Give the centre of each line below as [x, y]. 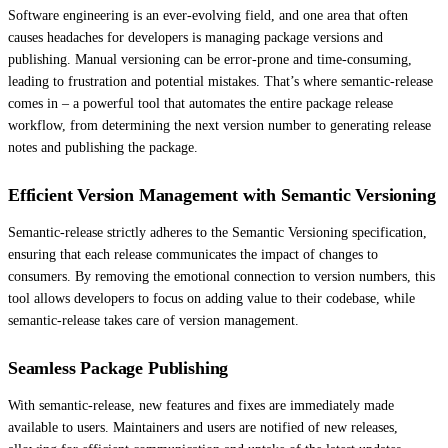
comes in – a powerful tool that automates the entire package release [200, 103]
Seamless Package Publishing [118, 367]
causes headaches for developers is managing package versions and [195, 37]
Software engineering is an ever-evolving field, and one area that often [208, 15]
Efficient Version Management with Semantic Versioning [222, 194]
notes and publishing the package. [103, 147]
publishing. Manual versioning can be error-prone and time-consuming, [210, 59]
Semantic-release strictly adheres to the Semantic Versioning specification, [217, 232]
